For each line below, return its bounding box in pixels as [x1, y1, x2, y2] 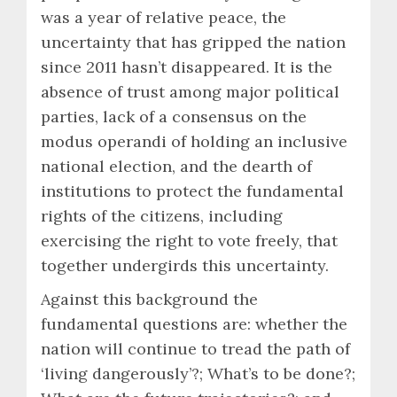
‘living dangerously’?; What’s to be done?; [41, 362, 355, 384]
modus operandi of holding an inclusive [41, 130, 347, 152]
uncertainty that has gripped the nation [41, 31, 346, 52]
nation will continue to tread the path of [41, 338, 350, 359]
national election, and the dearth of [41, 155, 312, 176]
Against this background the [41, 288, 258, 309]
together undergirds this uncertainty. [41, 254, 329, 276]
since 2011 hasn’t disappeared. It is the [41, 56, 332, 77]
